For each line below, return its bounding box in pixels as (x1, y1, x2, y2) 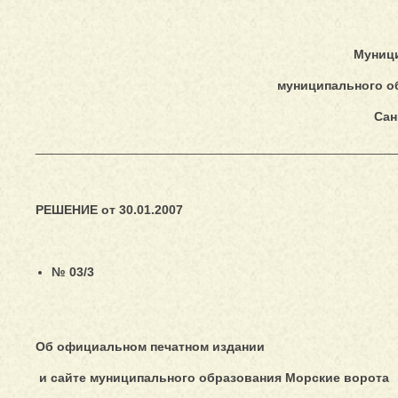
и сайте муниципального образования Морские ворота (36, 370, 389, 385)
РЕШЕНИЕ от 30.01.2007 (36, 202, 183, 217)
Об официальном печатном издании (36, 338, 265, 354)
